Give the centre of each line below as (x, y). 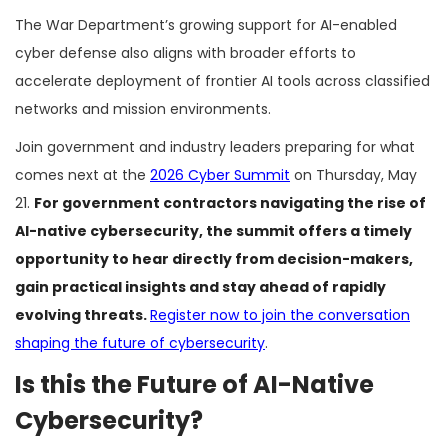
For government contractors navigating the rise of (230, 202)
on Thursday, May (353, 174)
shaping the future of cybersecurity (140, 342)
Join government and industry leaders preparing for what (215, 146)
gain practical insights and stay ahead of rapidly (200, 286)
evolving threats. (82, 314)
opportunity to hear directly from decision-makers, (214, 258)
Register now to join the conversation (280, 314)
